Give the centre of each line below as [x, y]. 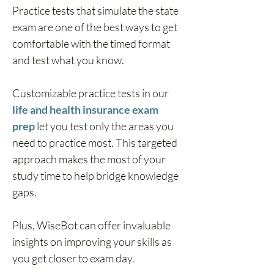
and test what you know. [68, 60]
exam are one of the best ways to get [96, 27]
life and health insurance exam [86, 109]
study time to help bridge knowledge [96, 176]
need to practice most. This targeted [96, 143]
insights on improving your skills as [93, 242]
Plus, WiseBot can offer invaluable [92, 225]
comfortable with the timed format [92, 43]
